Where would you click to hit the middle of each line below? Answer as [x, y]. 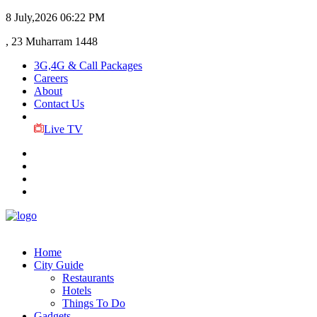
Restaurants [88, 278]
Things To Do [94, 303]
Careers [51, 78]
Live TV [63, 129]
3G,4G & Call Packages [88, 65]
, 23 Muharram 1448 [52, 41]
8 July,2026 [31, 17]
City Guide [59, 265]
